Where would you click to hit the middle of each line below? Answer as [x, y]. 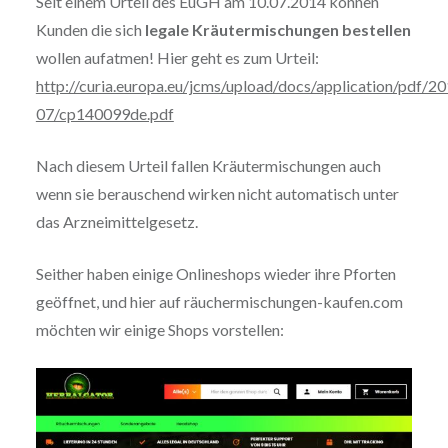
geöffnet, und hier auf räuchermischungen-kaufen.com [219, 302]
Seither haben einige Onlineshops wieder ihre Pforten [215, 274]
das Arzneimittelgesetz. [116, 222]
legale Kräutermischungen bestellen [277, 30]
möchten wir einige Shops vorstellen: [159, 330]
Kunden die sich [90, 30]
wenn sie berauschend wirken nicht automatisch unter [217, 194]
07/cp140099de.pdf [104, 114]
